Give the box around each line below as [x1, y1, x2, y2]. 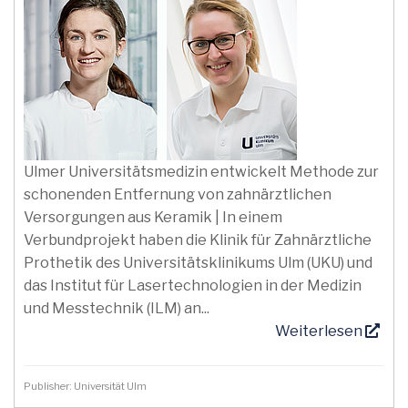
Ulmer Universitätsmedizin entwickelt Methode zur [24, 163, 379, 180]
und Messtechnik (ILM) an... [24, 300, 209, 317]
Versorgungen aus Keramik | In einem [24, 209, 282, 226]
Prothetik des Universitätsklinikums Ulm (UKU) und [24, 254, 372, 271]
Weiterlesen [275, 322, 365, 340]
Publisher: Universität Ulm [24, 380, 150, 393]
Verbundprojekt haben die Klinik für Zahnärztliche [24, 231, 372, 249]
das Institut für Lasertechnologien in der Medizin [24, 277, 362, 294]
